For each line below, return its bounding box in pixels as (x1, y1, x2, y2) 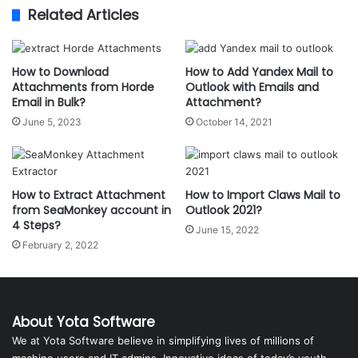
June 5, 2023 (22, 116, 82, 128)
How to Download (12, 64, 109, 80)
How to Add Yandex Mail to (185, 64, 333, 80)
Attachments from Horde (12, 79, 154, 95)
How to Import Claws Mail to (185, 187, 340, 203)
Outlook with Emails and (185, 79, 319, 95)
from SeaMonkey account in (12, 202, 171, 218)
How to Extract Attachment (12, 187, 165, 203)
